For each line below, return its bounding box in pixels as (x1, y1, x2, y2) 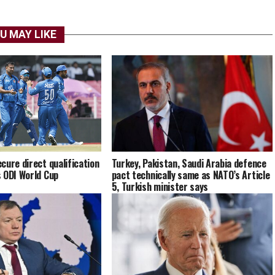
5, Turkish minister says (111, 179, 209, 195)
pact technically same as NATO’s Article (111, 168, 270, 183)
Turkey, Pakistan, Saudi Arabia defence (111, 156, 266, 171)
